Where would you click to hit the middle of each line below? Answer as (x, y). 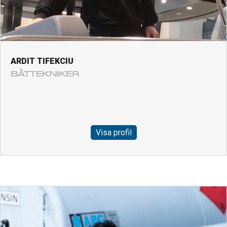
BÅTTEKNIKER (45, 74)
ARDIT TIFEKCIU (42, 61)
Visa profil (113, 133)
